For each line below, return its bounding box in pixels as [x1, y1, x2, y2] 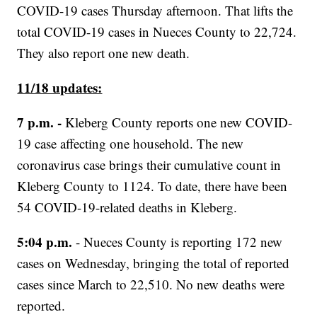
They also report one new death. [17, 44, 190, 62]
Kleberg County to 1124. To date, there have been [17, 177, 288, 195]
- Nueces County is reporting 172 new [76, 233, 283, 251]
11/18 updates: [17, 78, 103, 98]
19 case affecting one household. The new [17, 134, 244, 153]
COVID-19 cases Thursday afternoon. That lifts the [17, 1, 294, 20]
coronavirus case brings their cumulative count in [17, 156, 282, 174]
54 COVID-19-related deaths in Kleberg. [17, 198, 238, 217]
